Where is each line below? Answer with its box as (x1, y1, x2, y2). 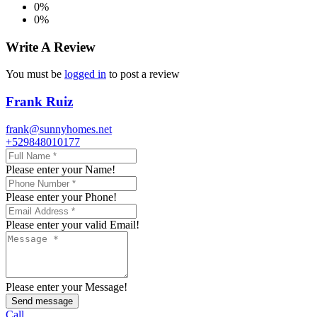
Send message (11, 295, 73, 306)
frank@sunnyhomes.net (6, 122, 112, 135)
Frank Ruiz (6, 93, 73, 109)
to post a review (106, 68, 180, 81)
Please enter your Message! (6, 280, 127, 293)
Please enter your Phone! (6, 190, 117, 203)
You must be (6, 68, 64, 81)
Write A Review (6, 39, 96, 54)
